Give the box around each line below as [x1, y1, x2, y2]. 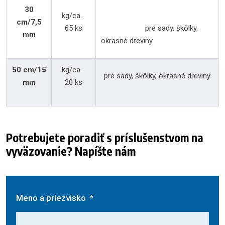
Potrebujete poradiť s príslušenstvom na [6, 130, 203, 145]
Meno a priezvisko [16, 193, 88, 203]
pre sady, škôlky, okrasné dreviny [104, 71, 210, 80]
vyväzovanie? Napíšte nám [6, 144, 136, 158]
